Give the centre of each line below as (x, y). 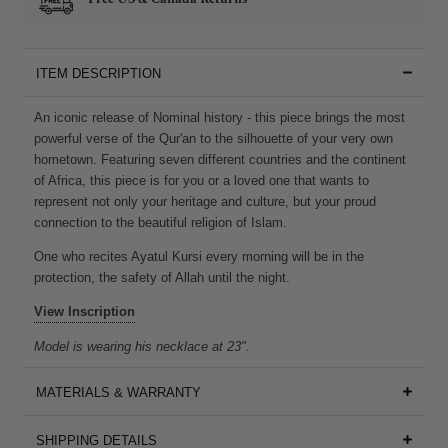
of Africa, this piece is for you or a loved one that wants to (201, 180)
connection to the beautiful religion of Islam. (162, 222)
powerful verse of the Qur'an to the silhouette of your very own (213, 138)
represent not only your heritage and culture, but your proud (205, 201)
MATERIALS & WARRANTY (118, 392)
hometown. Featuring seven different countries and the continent (220, 159)
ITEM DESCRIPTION (98, 73)
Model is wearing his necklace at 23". (142, 346)
